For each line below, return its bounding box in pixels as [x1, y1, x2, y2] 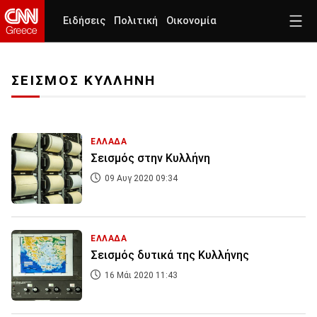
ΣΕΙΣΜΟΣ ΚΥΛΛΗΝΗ [11, 72, 156, 89]
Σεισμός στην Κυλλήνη [91, 151, 210, 166]
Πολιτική [114, 15, 158, 27]
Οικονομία [166, 15, 217, 27]
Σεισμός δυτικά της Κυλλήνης [91, 248, 249, 263]
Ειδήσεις [63, 15, 105, 27]
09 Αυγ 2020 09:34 [103, 173, 178, 184]
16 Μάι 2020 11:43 [103, 270, 178, 281]
